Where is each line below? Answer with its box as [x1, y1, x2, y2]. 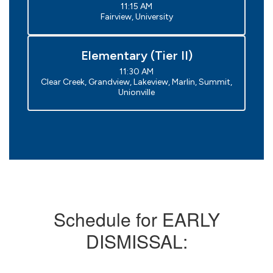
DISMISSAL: [85, 228, 188, 254]
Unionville [118, 87, 155, 97]
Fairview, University [100, 12, 173, 22]
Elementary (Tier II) [80, 48, 193, 63]
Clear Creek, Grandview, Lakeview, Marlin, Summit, [41, 77, 232, 87]
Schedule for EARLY [53, 206, 220, 232]
